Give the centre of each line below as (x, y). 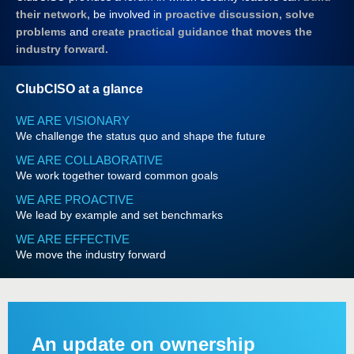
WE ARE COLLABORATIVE (89, 160)
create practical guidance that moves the (202, 32)
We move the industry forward (91, 254)
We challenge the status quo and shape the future (141, 136)
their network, (53, 14)
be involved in (128, 14)
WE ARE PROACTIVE (75, 200)
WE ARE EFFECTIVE (73, 239)
